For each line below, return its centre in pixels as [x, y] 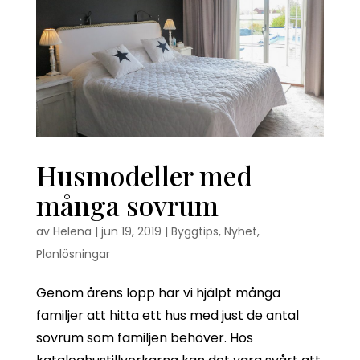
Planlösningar [73, 254]
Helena [72, 231]
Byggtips [194, 231]
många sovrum [127, 205]
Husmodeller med [144, 175]
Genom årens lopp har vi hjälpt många [158, 292]
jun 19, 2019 [131, 231]
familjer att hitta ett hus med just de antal [167, 315]
